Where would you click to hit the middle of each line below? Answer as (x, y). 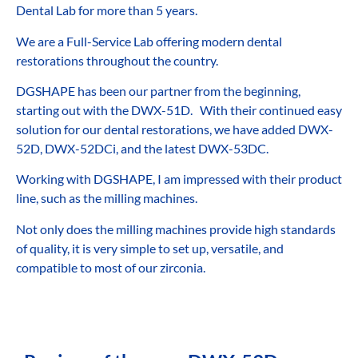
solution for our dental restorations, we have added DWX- (175, 129)
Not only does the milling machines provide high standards (176, 229)
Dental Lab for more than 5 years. (108, 10)
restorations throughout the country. (118, 60)
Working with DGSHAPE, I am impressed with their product (179, 179)
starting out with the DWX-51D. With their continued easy (179, 110)
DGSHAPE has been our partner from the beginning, (158, 91)
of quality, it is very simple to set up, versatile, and (150, 248)
